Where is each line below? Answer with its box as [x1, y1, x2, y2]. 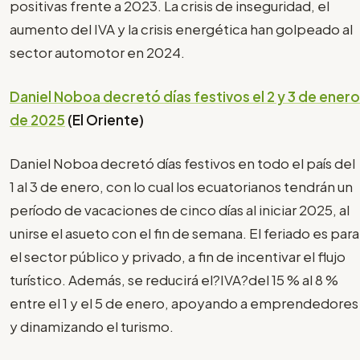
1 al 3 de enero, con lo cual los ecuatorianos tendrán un [10, 178, 353, 196]
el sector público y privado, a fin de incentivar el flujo [10, 247, 346, 266]
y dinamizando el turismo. [10, 317, 176, 336]
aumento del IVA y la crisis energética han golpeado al [10, 20, 353, 39]
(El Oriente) [65, 110, 146, 129]
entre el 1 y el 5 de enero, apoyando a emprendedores [10, 294, 358, 313]
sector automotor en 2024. [10, 43, 192, 62]
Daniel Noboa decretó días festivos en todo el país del [10, 154, 355, 173]
